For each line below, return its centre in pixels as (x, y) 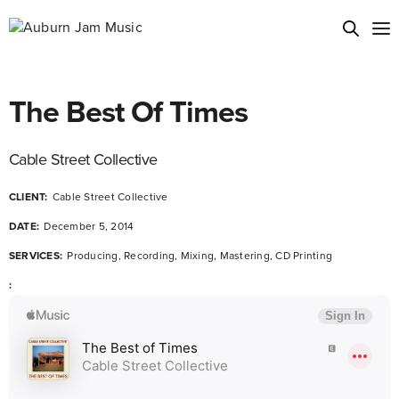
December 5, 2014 (88, 226)
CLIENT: (28, 196)
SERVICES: (36, 255)
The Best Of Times (128, 112)
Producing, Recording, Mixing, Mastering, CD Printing (198, 255)
